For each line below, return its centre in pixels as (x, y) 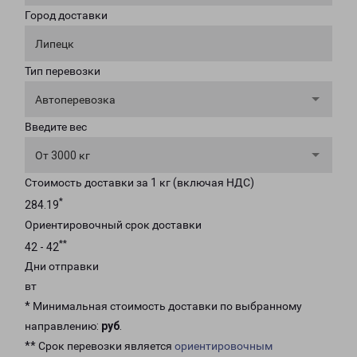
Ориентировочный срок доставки (113, 224)
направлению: (63, 326)
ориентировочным (224, 346)
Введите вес (56, 127)
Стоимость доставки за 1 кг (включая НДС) (139, 182)
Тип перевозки (63, 71)
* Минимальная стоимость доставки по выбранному (163, 306)
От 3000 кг (63, 155)
